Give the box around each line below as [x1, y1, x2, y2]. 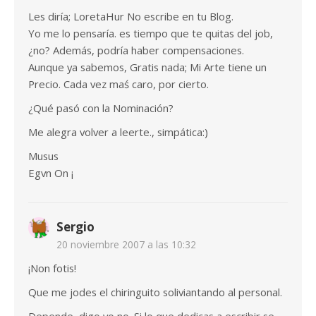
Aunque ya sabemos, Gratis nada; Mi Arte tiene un [28, 60, 267, 75]
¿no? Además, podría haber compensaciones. [28, 43, 244, 58]
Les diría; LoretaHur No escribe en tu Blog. [28, 9, 233, 24]
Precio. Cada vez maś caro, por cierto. [28, 77, 209, 92]
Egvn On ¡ [28, 166, 73, 181]
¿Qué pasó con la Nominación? [28, 101, 174, 116]
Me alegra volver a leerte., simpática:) [28, 125, 208, 140]
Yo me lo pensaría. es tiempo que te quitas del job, [28, 26, 273, 41]
